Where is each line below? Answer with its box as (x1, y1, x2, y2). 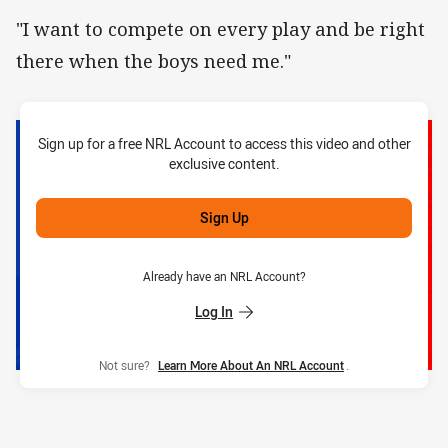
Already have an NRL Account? (142, 268, 306, 285)
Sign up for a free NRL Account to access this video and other (37, 134, 411, 154)
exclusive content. (168, 154, 280, 174)
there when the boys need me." (16, 49, 291, 74)
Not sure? (99, 357, 156, 374)
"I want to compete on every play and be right (16, 17, 425, 42)
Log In (195, 302, 233, 322)
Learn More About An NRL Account (158, 357, 344, 374)
